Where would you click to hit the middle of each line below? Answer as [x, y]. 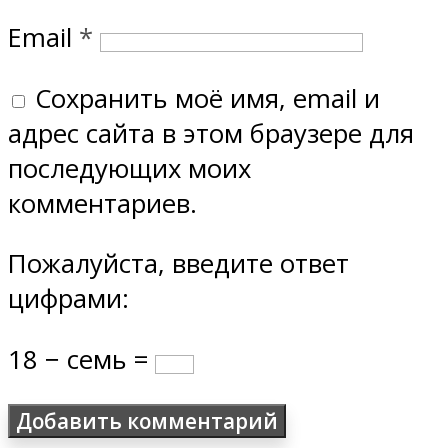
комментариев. [102, 203]
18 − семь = [81, 359]
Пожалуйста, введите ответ [178, 264]
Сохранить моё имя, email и [207, 98]
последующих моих [129, 168]
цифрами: [68, 299]
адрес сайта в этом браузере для [211, 133]
